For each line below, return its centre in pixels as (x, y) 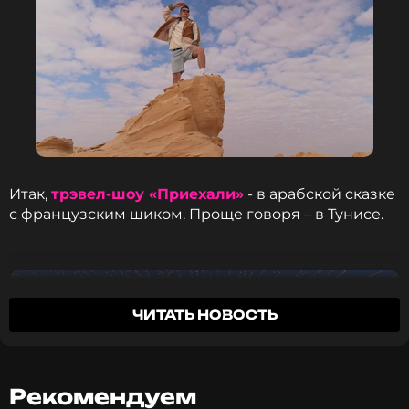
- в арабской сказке (320, 194)
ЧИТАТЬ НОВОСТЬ (204, 315)
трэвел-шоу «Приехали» (147, 194)
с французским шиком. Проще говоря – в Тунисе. (198, 214)
